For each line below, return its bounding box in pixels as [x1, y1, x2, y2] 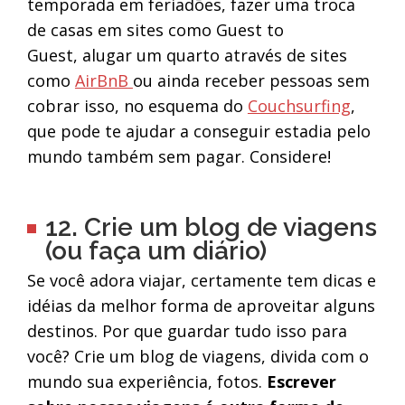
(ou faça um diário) [44, 236, 267, 267]
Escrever [266, 371, 336, 393]
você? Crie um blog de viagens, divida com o [26, 345, 369, 368]
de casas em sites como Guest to [26, 19, 284, 42]
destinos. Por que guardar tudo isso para [26, 320, 347, 343]
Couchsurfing [247, 95, 351, 118]
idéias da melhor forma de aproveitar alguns [26, 295, 375, 317]
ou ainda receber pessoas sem [132, 70, 370, 92]
